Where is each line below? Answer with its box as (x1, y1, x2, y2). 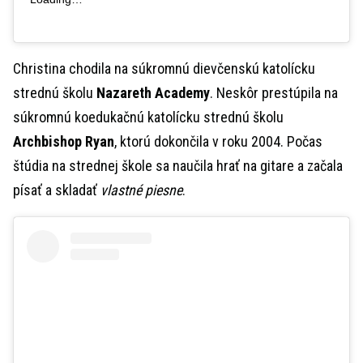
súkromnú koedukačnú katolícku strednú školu (13, 109, 284, 126)
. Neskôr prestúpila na (210, 84, 338, 102)
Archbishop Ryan (13, 133, 114, 151)
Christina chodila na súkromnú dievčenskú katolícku (13, 60, 315, 78)
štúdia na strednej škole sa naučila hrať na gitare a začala (13, 157, 343, 175)
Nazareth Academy (96, 84, 210, 102)
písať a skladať (13, 181, 100, 199)
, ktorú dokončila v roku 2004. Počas (114, 133, 322, 151)
